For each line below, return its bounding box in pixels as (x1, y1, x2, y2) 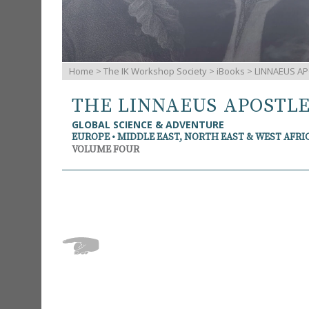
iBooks (217, 65, 245, 77)
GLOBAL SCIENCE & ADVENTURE (72, 118, 224, 131)
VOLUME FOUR (72, 143, 139, 156)
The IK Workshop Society (103, 65, 207, 77)
